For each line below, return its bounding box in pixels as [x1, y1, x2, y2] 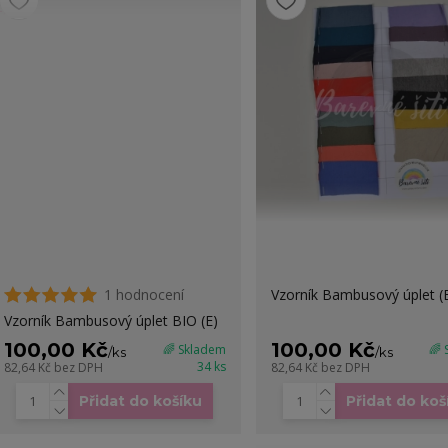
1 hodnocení [103, 285, 184, 305]
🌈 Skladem [162, 341, 226, 359]
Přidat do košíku [79, 392, 203, 411]
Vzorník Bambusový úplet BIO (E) [3, 311, 218, 331]
